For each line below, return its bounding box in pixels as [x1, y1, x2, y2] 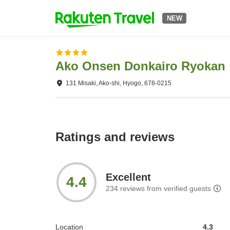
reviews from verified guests [118, 184, 211, 193]
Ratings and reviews [55, 130, 175, 144]
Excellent [106, 171, 151, 183]
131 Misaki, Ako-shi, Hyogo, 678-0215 [66, 80, 171, 87]
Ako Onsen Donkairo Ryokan [55, 59, 225, 73]
